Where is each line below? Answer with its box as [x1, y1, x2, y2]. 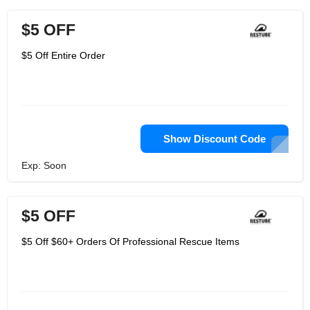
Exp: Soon [21, 160, 66, 171]
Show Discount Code [163, 133, 266, 145]
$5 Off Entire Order [21, 50, 105, 61]
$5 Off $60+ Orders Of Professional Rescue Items [21, 236, 239, 247]
